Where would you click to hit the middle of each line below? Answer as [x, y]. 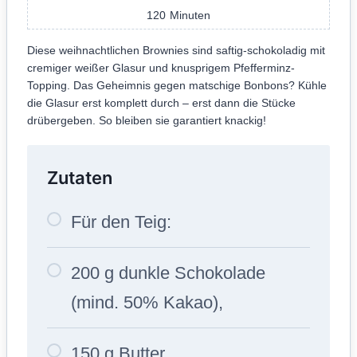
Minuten [190, 15]
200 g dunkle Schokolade [168, 273]
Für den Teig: [121, 222]
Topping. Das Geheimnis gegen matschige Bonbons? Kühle [177, 85]
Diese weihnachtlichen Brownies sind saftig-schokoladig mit [176, 50]
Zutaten [80, 177]
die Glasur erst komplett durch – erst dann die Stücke [161, 102]
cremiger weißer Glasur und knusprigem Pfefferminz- [161, 67]
